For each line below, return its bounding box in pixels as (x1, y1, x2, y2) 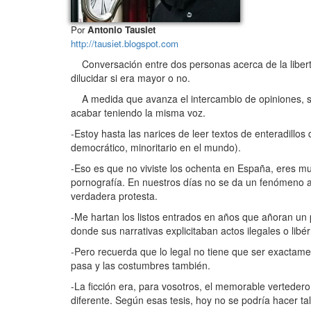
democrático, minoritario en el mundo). (71, 140, 241, 154)
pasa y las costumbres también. (71, 258, 210, 272)
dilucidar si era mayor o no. (71, 70, 190, 85)
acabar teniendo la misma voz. (71, 105, 205, 119)
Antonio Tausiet (85, 22, 155, 36)
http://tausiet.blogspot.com (71, 36, 178, 50)
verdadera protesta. (71, 188, 158, 203)
